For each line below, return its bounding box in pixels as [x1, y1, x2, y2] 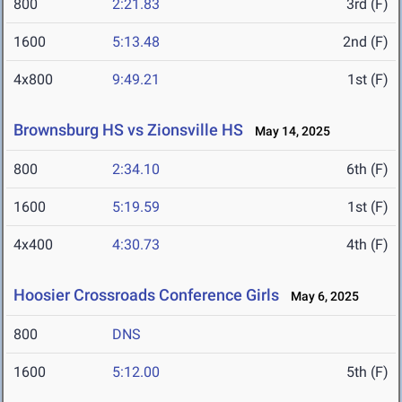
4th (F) [346, 236, 389, 254]
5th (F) [346, 363, 389, 381]
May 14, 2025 [247, 124, 330, 139]
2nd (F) [343, 33, 389, 51]
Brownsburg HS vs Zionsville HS [13, 120, 243, 140]
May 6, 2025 [283, 289, 359, 304]
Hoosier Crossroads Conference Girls [13, 285, 279, 305]
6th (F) [346, 161, 389, 179]
